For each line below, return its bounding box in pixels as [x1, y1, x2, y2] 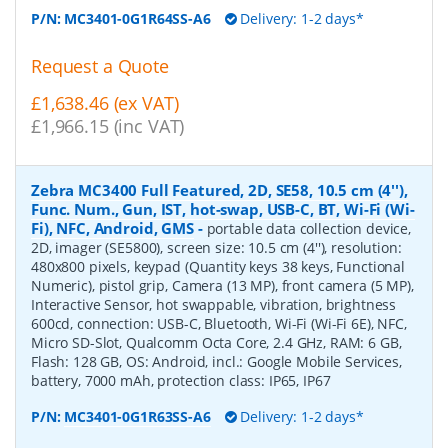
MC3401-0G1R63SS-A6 [64, 407, 211, 427]
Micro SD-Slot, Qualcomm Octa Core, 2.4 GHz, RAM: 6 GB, [31, 333, 402, 353]
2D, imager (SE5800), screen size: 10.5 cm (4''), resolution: [31, 238, 402, 258]
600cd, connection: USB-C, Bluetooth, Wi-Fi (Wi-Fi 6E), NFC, [31, 314, 407, 334]
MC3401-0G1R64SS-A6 [64, 8, 211, 28]
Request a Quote [31, 53, 169, 78]
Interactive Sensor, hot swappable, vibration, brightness [31, 295, 397, 315]
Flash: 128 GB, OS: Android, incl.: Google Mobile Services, [31, 352, 402, 372]
